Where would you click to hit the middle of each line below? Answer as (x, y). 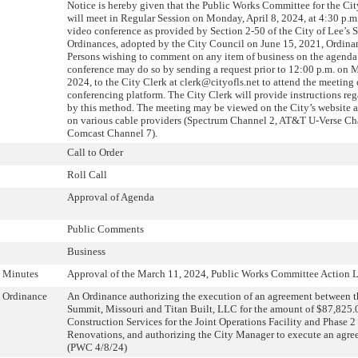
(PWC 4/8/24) (97, 347)
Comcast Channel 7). (112, 133)
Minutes (20, 274)
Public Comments (105, 229)
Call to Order (95, 152)
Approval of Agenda (111, 197)
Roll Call (87, 175)
